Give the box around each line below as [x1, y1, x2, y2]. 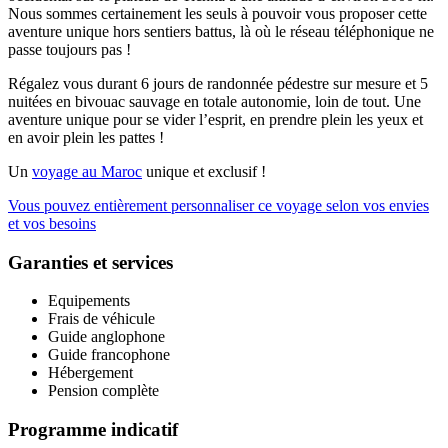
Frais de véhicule [48, 310, 155, 328]
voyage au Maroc [32, 162, 142, 180]
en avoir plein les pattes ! [8, 128, 164, 146]
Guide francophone [48, 346, 170, 364]
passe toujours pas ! [8, 40, 131, 58]
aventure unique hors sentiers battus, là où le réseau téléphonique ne [8, 22, 434, 40]
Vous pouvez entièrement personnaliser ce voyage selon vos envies [8, 196, 429, 214]
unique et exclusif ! [142, 162, 266, 180]
